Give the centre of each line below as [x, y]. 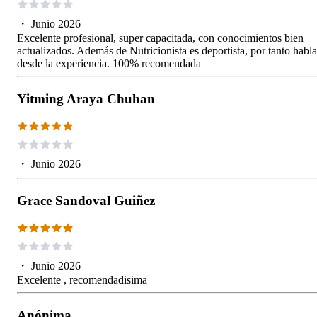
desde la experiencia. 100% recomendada [109, 64]
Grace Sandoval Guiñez [86, 201]
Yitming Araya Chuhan [86, 99]
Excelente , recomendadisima [82, 280]
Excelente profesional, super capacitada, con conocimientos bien [160, 38]
